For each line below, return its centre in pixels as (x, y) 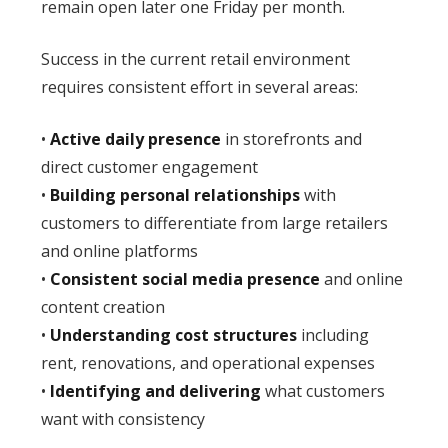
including (332, 334)
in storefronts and (291, 138)
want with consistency (122, 418)
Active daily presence (135, 138)
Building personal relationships (174, 194)
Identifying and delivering (155, 390)
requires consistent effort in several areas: (199, 86)
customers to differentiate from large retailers (214, 222)
